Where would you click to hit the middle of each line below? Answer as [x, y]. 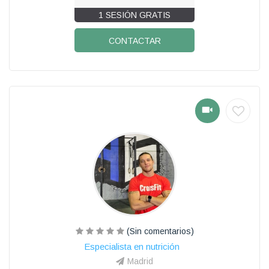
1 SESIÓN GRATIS [134, 15]
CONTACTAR [134, 41]
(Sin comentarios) [159, 231]
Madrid [140, 261]
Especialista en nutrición [131, 246]
